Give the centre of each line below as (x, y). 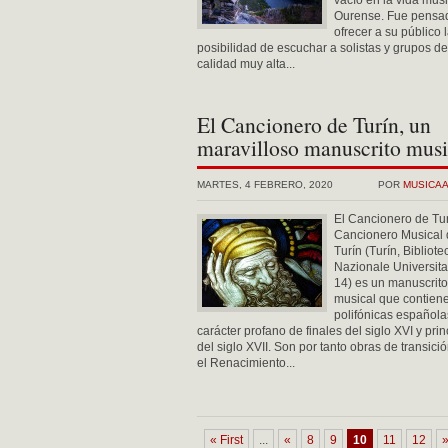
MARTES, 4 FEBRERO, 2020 (265, 184)
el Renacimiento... (246, 363)
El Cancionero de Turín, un (314, 124)
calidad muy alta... (246, 64)
